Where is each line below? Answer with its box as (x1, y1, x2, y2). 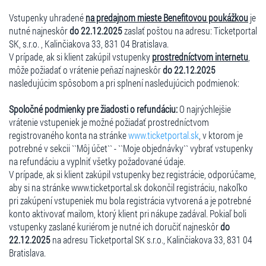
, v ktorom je (199, 128, 243, 141)
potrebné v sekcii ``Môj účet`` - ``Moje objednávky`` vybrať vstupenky (9, 141, 253, 154)
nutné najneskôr (9, 24, 69, 37)
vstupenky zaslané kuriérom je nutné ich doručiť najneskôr (9, 220, 220, 233)
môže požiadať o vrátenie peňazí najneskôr (9, 63, 163, 76)
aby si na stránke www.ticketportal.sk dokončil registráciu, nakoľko (9, 180, 248, 194)
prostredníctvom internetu (152, 50, 248, 63)
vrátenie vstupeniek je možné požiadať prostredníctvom (9, 115, 209, 128)
